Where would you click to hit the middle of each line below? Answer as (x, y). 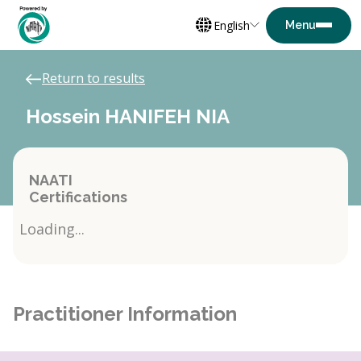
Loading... (52, 229)
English (232, 25)
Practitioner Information (125, 314)
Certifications (78, 197)
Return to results (93, 78)
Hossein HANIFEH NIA (128, 116)
